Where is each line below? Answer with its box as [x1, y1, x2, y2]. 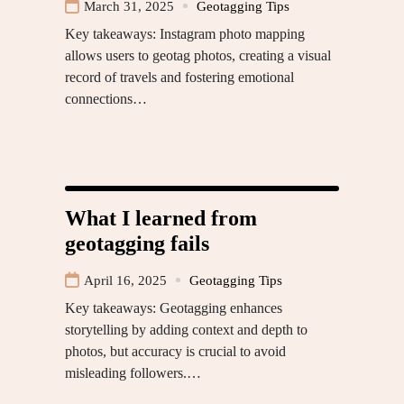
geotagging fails [65, 231, 209, 255]
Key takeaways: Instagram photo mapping [65, 25, 305, 41]
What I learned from [65, 206, 257, 230]
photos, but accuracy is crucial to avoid [65, 343, 286, 359]
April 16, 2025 [84, 272, 167, 288]
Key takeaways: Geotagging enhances [65, 299, 282, 316]
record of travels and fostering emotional [65, 69, 294, 85]
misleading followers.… [65, 364, 201, 381]
